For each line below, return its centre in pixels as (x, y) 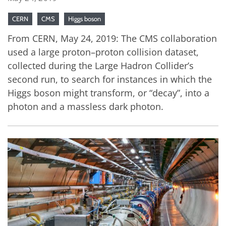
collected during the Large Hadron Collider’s (101, 66)
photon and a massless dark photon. (86, 106)
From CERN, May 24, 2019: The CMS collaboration (112, 38)
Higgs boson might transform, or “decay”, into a (108, 93)
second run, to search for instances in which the (110, 79)
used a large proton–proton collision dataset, (103, 52)
